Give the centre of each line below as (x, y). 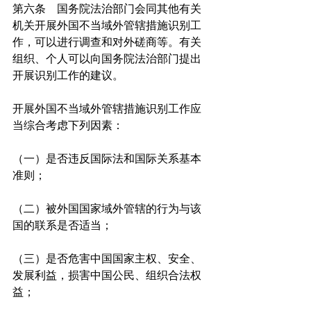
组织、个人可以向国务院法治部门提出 (107, 59)
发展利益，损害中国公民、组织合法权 (107, 276)
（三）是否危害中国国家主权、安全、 (107, 259)
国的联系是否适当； (62, 226)
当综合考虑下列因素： (68, 126)
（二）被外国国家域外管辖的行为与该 (107, 209)
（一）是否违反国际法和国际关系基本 (107, 159)
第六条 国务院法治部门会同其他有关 (107, 9)
